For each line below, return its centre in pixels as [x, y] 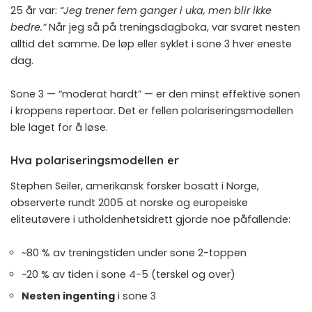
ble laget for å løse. [59, 127]
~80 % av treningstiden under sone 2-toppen [134, 253]
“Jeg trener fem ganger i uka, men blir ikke [166, 10]
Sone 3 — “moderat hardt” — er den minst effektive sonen [155, 94]
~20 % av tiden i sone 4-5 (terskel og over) [128, 275]
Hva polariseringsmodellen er [95, 159]
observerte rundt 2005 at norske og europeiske [129, 203]
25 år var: [35, 10]
